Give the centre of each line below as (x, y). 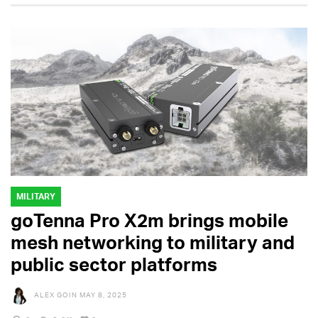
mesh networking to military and (153, 242)
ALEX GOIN (56, 294)
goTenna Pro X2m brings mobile (149, 220)
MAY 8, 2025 (103, 294)
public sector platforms (114, 264)
